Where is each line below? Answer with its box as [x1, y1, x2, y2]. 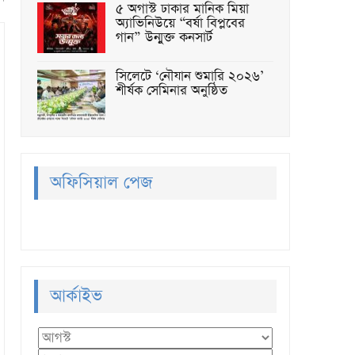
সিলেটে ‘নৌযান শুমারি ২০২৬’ [116, 67, 264, 86]
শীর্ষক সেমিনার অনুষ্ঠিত [116, 82, 227, 101]
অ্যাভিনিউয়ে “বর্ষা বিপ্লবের [116, 14, 245, 33]
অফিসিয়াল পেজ [50, 170, 152, 195]
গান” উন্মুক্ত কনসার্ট [116, 29, 212, 48]
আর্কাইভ [50, 284, 102, 308]
